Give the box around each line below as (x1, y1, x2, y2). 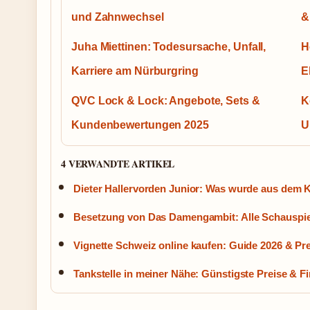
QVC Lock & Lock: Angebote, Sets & (71, 95, 260, 107)
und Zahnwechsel (71, 11, 164, 24)
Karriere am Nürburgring (71, 65, 199, 77)
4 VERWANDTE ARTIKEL (61, 156, 175, 172)
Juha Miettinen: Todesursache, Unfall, (71, 41, 266, 53)
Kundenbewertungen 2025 (71, 119, 209, 131)
